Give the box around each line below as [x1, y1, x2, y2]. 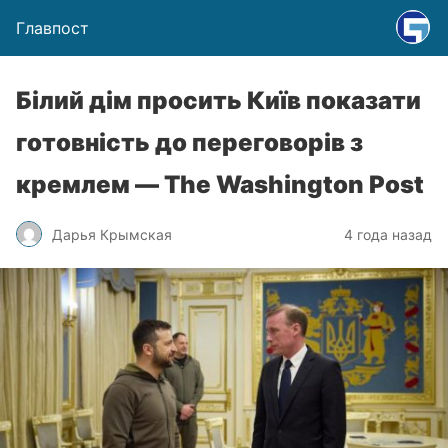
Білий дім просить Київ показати [16, 86, 421, 115]
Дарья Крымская [52, 225, 172, 243]
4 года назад [344, 225, 432, 243]
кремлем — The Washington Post [16, 170, 424, 199]
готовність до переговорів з [16, 128, 363, 157]
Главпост [16, 18, 89, 38]
